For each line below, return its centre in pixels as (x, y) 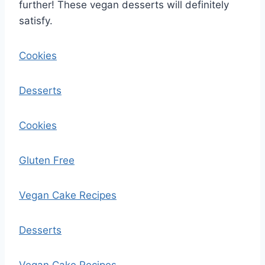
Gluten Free (47, 160)
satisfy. (36, 21)
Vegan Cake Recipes (68, 195)
